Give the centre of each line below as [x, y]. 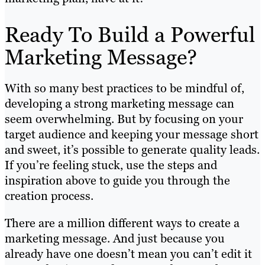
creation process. [51, 196]
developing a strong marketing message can [119, 104]
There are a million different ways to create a [122, 223]
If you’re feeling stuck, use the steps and [111, 165]
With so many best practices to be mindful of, [125, 88]
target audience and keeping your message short [132, 135]
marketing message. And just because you [115, 239]
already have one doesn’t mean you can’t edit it [128, 254]
